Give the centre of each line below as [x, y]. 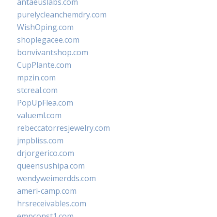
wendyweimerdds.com [56, 178]
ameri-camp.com [47, 191]
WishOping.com [45, 27]
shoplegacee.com [48, 40]
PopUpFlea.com [45, 103]
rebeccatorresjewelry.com [63, 128]
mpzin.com [36, 77]
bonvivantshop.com [53, 52]
